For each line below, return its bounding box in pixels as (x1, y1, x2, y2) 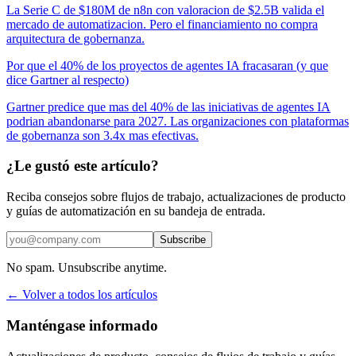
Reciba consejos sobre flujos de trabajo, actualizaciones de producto (6, 190, 346, 204)
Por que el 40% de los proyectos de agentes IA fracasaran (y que (6, 58, 328, 72)
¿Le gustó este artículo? (6, 157, 159, 175)
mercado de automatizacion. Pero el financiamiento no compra (6, 17, 318, 31)
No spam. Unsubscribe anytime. (6, 261, 167, 275)
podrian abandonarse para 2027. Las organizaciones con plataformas (6, 114, 349, 128)
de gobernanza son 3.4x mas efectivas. (6, 128, 199, 142)
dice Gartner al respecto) (6, 72, 129, 87)
